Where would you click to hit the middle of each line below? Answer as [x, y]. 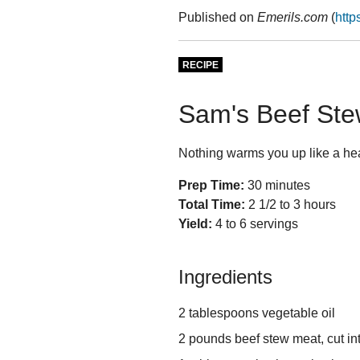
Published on [218, 17]
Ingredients [225, 277]
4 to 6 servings [255, 224]
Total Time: [212, 205]
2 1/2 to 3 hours [292, 205]
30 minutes [279, 186]
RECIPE [200, 65]
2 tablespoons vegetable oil [257, 313]
